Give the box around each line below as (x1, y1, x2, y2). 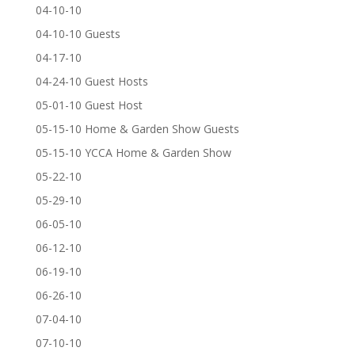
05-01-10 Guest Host (35, 97, 143, 113)
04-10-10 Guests (35, 26, 120, 41)
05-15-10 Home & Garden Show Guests (35, 121, 239, 136)
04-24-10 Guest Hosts (35, 74, 148, 89)
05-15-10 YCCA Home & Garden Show (35, 145, 231, 160)
